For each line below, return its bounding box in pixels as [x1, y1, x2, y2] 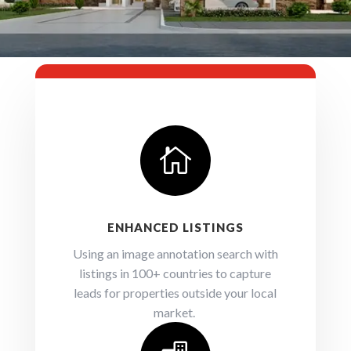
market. [153, 305, 197, 320]
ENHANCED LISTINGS [107, 220, 244, 235]
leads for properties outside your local [74, 285, 277, 301]
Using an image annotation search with [72, 246, 278, 262]
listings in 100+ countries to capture [79, 266, 272, 281]
